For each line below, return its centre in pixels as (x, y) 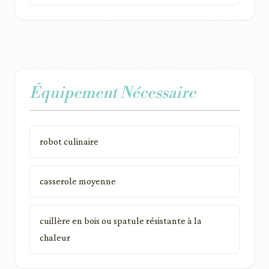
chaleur (55, 237)
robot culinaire (69, 141)
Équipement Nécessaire (113, 93)
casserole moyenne (78, 181)
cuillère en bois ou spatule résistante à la (121, 220)
